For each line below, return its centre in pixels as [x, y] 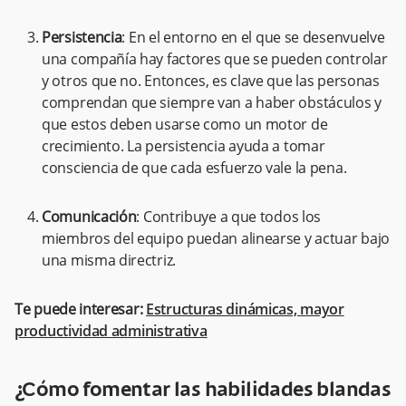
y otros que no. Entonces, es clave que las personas [211, 81]
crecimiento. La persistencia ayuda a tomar [184, 146]
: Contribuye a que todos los [229, 217]
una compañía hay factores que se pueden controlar [215, 59]
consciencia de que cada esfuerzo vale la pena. [194, 168]
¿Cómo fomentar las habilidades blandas [203, 391]
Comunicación [89, 217]
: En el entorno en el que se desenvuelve [253, 37]
